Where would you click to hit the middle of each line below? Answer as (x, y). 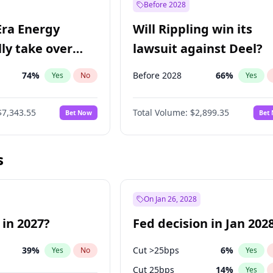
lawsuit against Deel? (198, 48)
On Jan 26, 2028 (171, 199)
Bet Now (79, 112)
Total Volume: (161, 112)
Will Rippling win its (193, 29)
